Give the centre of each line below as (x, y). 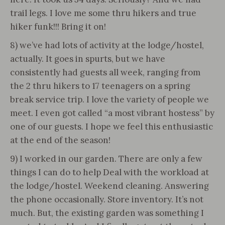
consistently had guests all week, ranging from (105, 72)
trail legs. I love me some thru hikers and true (103, 13)
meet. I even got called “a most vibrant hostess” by (112, 113)
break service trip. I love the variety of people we (109, 99)
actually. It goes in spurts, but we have (88, 59)
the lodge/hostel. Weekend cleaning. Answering (109, 186)
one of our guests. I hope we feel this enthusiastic (111, 127)
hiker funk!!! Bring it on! (58, 27)
